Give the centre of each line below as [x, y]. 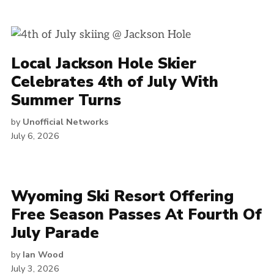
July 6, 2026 [35, 136]
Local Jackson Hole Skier [104, 64]
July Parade [55, 233]
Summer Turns [66, 100]
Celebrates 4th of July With [115, 82]
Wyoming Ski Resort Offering [122, 196]
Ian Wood [43, 254]
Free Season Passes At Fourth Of [136, 215]
